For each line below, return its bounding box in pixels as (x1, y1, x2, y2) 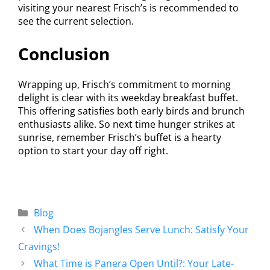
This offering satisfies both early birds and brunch (18, 104, 245, 118)
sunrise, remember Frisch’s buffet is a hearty (18, 130, 221, 144)
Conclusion (18, 42, 110, 65)
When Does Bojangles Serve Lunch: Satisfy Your (33, 222, 249, 236)
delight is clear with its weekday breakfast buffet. (18, 90, 238, 104)
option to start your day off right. (18, 143, 168, 157)
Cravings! (18, 239, 60, 253)
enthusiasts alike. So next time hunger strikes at (18, 117, 235, 131)
